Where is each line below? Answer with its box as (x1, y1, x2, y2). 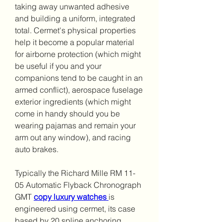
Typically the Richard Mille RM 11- (15, 168, 135, 178)
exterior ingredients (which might (15, 97, 131, 107)
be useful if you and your (15, 61, 102, 71)
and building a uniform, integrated (15, 13, 135, 23)
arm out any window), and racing (15, 132, 131, 142)
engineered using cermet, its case (15, 204, 135, 214)
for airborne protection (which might (15, 49, 141, 59)
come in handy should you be (15, 109, 120, 118)
